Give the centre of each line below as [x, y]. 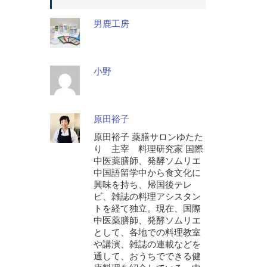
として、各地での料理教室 [147, 232]
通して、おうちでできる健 [147, 256]
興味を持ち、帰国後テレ [142, 184]
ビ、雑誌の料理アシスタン [147, 196]
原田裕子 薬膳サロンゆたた [148, 137]
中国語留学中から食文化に [147, 173]
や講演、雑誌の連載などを [147, 244]
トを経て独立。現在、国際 [147, 208]
